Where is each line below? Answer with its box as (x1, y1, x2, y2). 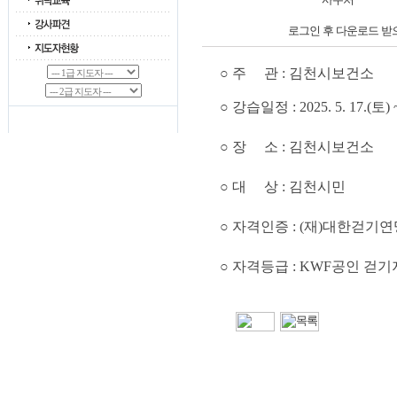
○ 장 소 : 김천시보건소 (219, 139, 374, 154)
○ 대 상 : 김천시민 (219, 179, 346, 194)
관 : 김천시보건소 (263, 66, 374, 81)
